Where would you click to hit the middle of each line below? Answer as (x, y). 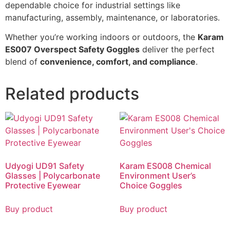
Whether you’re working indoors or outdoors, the (101, 37)
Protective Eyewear (43, 186)
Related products (72, 94)
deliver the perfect (177, 50)
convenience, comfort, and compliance (118, 62)
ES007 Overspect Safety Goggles (72, 50)
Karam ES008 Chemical (165, 166)
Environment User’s (158, 176)
